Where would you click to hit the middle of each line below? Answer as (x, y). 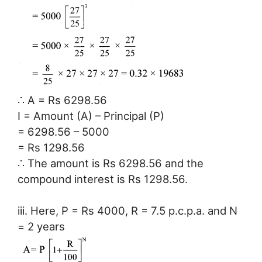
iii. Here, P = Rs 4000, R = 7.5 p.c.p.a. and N (127, 211)
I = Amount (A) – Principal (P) (91, 116)
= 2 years (41, 227)
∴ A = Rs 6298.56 (62, 100)
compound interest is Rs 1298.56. (103, 179)
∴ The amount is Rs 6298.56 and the (111, 163)
